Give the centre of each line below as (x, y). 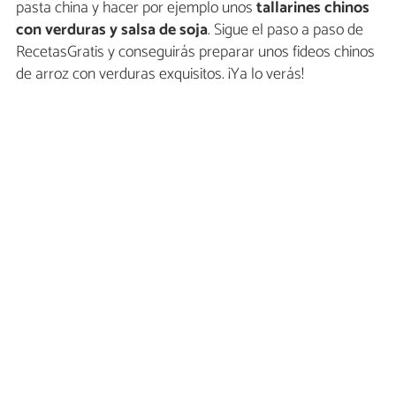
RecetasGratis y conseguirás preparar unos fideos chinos (195, 52)
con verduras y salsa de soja (112, 30)
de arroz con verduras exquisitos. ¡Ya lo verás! (160, 74)
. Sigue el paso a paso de (286, 30)
